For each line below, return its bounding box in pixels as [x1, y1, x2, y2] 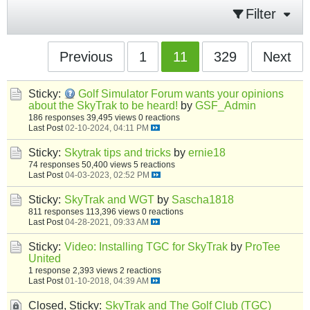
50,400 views [82, 160, 131, 169]
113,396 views [86, 207, 140, 216]
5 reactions [134, 160, 175, 169]
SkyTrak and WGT [64, 194, 154, 206]
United [28, 253, 61, 264]
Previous [60, 49, 113, 64]
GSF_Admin [195, 100, 256, 111]
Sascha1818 [172, 194, 234, 206]
